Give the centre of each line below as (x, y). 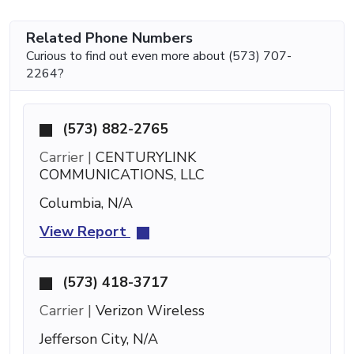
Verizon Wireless (148, 311)
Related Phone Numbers (109, 38)
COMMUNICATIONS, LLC (122, 175)
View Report (85, 232)
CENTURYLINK (144, 158)
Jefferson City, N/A (99, 339)
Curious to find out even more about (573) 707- (159, 56)
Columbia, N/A (86, 203)
